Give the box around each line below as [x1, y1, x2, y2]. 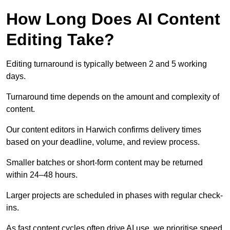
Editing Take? [6, 30, 114, 49]
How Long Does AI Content [6, 10, 220, 29]
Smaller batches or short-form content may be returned [6, 158, 203, 167]
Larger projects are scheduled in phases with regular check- [6, 191, 223, 200]
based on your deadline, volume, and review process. [6, 138, 200, 147]
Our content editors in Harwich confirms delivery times [6, 125, 201, 135]
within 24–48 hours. [6, 170, 78, 180]
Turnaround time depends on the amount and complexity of [6, 92, 219, 102]
